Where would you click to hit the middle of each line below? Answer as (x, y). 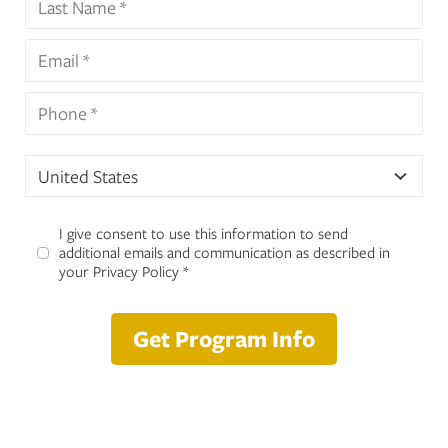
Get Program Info (224, 338)
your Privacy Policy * (123, 271)
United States (88, 176)
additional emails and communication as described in (224, 252)
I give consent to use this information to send (203, 233)
